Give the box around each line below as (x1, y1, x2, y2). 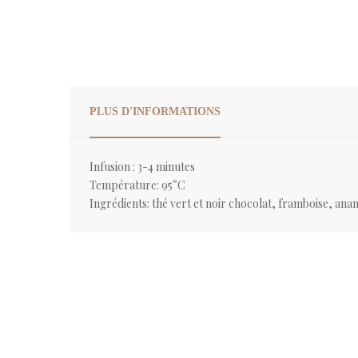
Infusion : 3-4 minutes (89, 158, 195, 174)
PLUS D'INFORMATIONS (89, 105, 221, 117)
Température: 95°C (89, 177, 185, 193)
